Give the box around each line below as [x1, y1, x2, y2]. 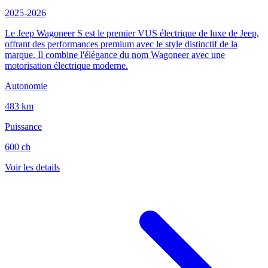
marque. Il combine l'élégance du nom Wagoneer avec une [5, 49, 225, 60]
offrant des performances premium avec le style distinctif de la [5, 38, 237, 49]
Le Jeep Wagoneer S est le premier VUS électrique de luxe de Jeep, [5, 28, 259, 38]
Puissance [5, 121, 42, 132]
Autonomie [5, 80, 47, 91]
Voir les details [5, 162, 60, 172]
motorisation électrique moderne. [5, 60, 128, 71]
